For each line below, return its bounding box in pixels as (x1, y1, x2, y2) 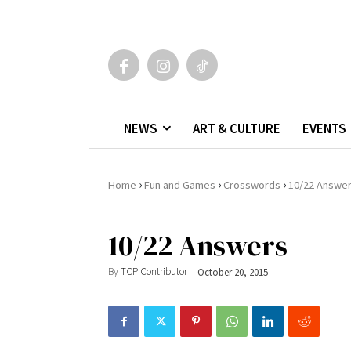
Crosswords (223, 177, 280, 192)
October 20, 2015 (197, 265, 268, 279)
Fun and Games (144, 177, 215, 192)
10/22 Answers (108, 226, 288, 265)
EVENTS (302, 119, 346, 137)
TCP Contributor (121, 265, 187, 279)
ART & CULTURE (193, 119, 280, 137)
